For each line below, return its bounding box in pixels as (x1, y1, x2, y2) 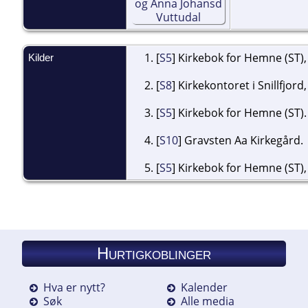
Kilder (28, 52, 56, 63)
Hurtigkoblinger (97, 243, 211, 263)
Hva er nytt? (43, 279, 105, 295)
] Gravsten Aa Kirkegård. (178, 132, 304, 148)
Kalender (180, 279, 228, 295)
